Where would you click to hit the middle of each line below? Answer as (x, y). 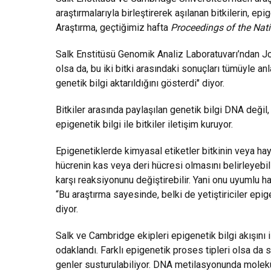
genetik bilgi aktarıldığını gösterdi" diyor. (140, 83)
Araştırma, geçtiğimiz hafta (113, 28)
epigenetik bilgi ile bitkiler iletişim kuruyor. (144, 125)
